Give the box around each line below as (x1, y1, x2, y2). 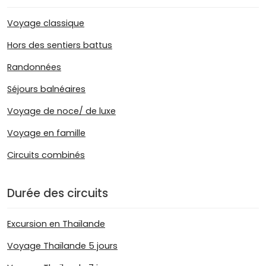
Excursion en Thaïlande (7, 217, 105, 230)
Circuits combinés (7, 149, 85, 161)
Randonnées (7, 61, 61, 74)
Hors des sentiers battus (7, 39, 112, 52)
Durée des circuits (7, 185, 108, 202)
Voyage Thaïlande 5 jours (7, 239, 118, 252)
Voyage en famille (7, 127, 85, 140)
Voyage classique (7, 17, 84, 30)
